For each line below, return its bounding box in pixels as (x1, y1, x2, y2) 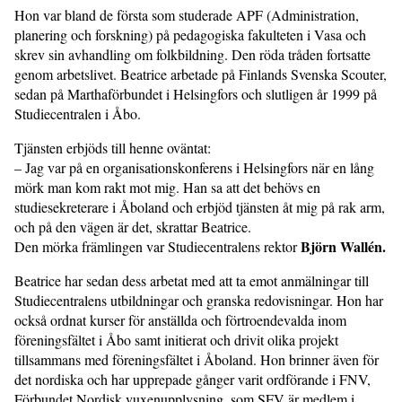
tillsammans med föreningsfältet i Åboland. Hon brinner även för (14, 349, 379, 369)
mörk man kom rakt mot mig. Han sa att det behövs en (14, 177, 320, 197)
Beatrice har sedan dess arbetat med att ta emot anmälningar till (14, 270, 369, 290)
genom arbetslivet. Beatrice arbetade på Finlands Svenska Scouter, (14, 64, 387, 83)
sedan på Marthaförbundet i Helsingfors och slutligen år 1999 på (14, 83, 377, 103)
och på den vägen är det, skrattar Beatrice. (14, 216, 251, 236)
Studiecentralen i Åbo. (14, 103, 141, 123)
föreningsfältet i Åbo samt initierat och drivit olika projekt (14, 329, 338, 349)
